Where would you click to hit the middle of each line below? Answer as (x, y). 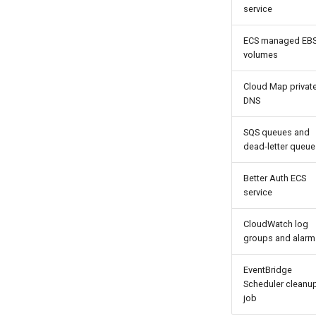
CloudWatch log (276, 224)
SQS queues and (276, 132)
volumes (261, 55)
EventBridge (268, 270)
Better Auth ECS (275, 178)
